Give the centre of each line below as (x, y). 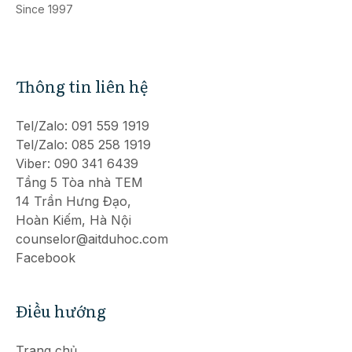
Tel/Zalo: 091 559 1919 (82, 126)
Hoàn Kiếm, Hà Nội (73, 220)
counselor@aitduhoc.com (92, 239)
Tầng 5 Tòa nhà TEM (79, 183)
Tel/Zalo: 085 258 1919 (83, 145)
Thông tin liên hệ (82, 86)
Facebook (46, 258)
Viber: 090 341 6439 (77, 164)
